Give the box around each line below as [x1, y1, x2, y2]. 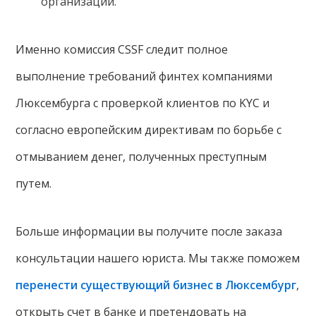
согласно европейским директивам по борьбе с [16, 121, 282, 138]
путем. [16, 175, 52, 191]
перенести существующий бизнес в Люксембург [16, 276, 297, 293]
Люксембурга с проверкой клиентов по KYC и [16, 95, 270, 111]
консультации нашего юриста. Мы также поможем [16, 250, 300, 266]
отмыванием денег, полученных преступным [16, 148, 267, 164]
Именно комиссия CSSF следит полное [16, 41, 229, 57]
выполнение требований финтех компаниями [16, 68, 273, 84]
